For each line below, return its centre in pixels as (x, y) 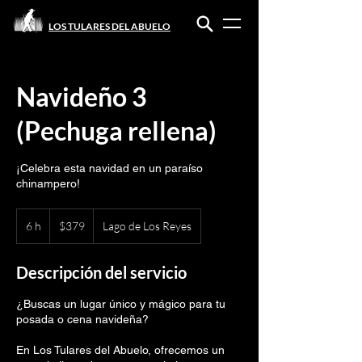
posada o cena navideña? (82, 319)
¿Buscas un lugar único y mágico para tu (121, 304)
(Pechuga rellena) (116, 130)
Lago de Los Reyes (147, 226)
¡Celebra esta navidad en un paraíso (109, 168)
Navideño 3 (82, 97)
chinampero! (48, 183)
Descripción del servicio (101, 272)
